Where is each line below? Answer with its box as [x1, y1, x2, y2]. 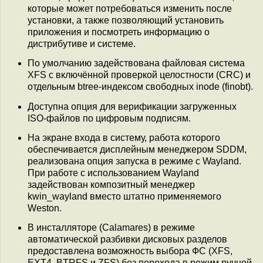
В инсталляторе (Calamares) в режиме [28, 222, 195, 233]
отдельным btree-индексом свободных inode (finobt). [28, 82, 253, 92]
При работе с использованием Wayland [28, 167, 199, 178]
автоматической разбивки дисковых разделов [28, 234, 227, 245]
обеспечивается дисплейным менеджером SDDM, [28, 144, 247, 154]
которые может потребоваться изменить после [28, 3, 232, 14]
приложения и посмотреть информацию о [28, 26, 210, 37]
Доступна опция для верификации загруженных [28, 101, 237, 112]
